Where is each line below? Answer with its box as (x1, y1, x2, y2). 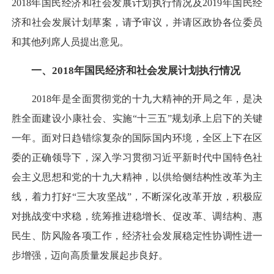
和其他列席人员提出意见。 (12, 37, 129, 48)
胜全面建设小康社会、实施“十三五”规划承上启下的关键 (12, 113, 262, 124)
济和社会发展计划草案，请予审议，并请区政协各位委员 (12, 17, 262, 28)
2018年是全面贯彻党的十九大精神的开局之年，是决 (12, 93, 262, 104)
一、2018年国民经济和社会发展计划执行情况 (31, 64, 240, 76)
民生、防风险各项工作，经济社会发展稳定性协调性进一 (12, 230, 262, 241)
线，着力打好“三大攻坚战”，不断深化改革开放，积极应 (12, 191, 262, 202)
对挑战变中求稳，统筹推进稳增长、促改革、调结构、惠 (12, 210, 262, 221)
